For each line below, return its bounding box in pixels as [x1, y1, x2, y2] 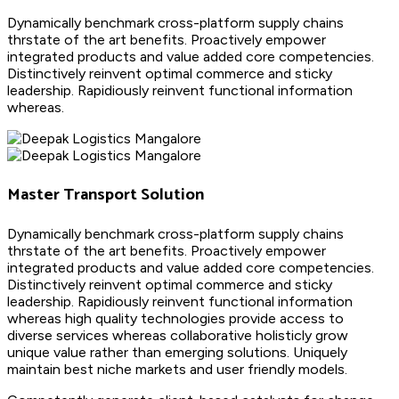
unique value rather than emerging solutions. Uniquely [7, 343, 347, 361]
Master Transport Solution [7, 180, 204, 208]
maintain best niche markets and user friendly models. [7, 360, 347, 378]
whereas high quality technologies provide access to [7, 309, 344, 327]
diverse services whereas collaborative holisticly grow [7, 326, 348, 344]
